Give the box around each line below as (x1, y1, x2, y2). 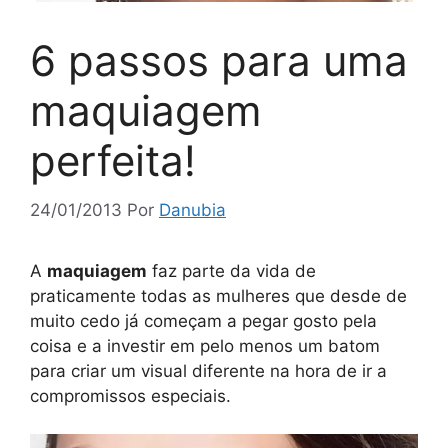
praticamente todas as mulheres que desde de (30, 285, 407, 306)
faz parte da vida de (147, 260, 316, 281)
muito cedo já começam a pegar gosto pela (30, 310, 377, 331)
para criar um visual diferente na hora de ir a (30, 360, 387, 381)
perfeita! (30, 135, 196, 186)
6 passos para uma (30, 35, 408, 86)
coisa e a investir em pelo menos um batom (30, 335, 380, 356)
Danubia (159, 199, 226, 220)
